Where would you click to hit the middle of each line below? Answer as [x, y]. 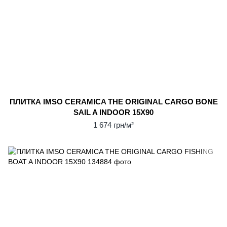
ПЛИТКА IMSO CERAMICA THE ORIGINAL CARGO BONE [113, 102]
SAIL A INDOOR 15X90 [113, 112]
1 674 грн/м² [113, 125]
